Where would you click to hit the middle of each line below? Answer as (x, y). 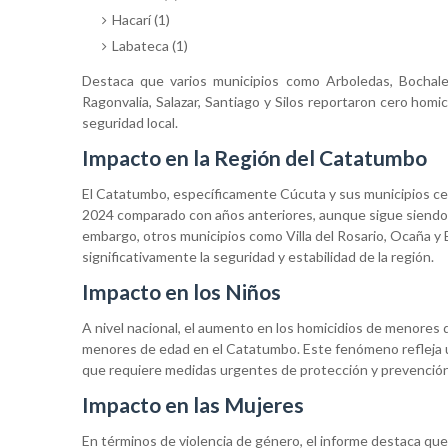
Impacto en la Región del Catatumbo (254, 158)
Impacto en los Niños (181, 292)
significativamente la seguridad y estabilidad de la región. (258, 257)
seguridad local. (130, 123)
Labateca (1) (150, 46)
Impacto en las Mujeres (193, 405)
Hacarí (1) (141, 20)
